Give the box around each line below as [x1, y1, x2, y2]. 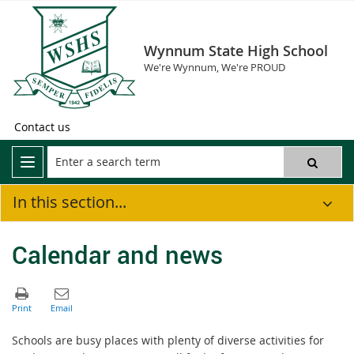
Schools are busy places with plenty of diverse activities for [12, 332, 324, 348]
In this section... [13, 191, 126, 213]
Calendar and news [12, 237, 223, 271]
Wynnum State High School [144, 41, 328, 60]
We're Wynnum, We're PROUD [144, 60, 285, 74]
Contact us [14, 119, 70, 134]
